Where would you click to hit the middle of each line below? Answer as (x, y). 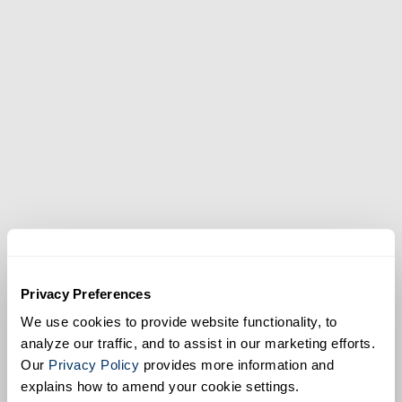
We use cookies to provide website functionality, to (179, 322)
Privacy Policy (94, 365)
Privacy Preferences (86, 293)
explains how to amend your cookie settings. (160, 387)
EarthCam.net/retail (170, 276)
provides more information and (236, 365)
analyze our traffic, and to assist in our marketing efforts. (198, 344)
